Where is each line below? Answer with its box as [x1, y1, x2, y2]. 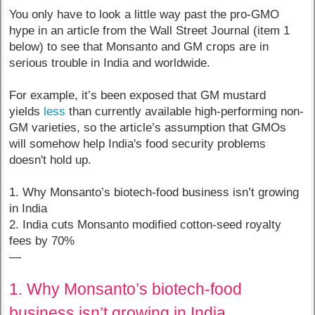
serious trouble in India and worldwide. [9, 56, 211, 70]
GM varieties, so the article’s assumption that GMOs [9, 121, 287, 135]
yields [9, 105, 44, 119]
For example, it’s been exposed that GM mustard [9, 89, 266, 103]
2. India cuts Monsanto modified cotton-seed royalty [9, 218, 282, 232]
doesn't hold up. [9, 153, 92, 167]
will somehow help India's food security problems [9, 137, 266, 151]
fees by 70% [9, 234, 75, 248]
